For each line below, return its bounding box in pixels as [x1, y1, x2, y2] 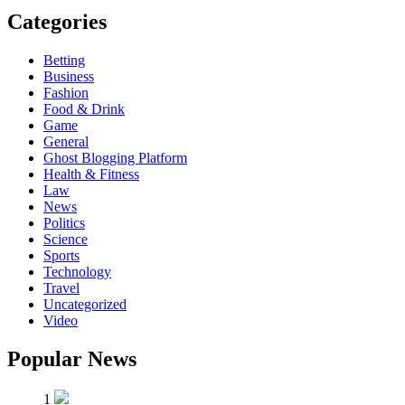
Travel [43, 279, 80, 296]
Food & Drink [43, 100, 125, 117]
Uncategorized [43, 296, 127, 312]
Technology [43, 263, 111, 279]
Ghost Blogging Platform [43, 149, 187, 165]
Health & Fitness [43, 165, 139, 182]
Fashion [43, 84, 89, 100]
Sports [43, 247, 80, 263]
